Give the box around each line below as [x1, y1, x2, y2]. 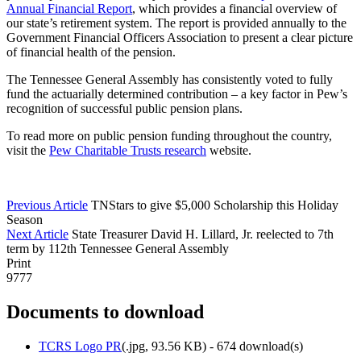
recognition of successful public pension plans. [6, 101, 243, 115]
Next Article [6, 226, 68, 241]
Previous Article [6, 197, 88, 212]
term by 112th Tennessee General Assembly [6, 241, 229, 255]
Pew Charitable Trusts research [49, 143, 206, 157]
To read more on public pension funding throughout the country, [6, 128, 332, 143]
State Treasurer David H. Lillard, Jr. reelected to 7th [72, 226, 334, 241]
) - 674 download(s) [202, 338, 303, 353]
